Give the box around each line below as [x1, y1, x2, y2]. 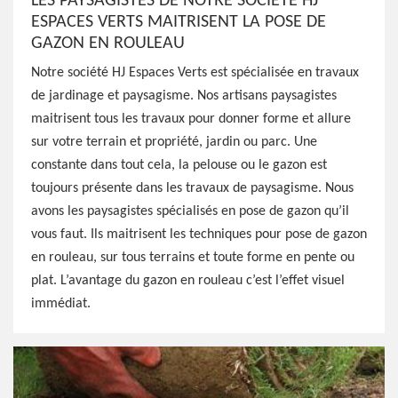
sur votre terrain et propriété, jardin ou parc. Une [31, 135, 317, 149]
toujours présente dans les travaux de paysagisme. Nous [31, 181, 354, 195]
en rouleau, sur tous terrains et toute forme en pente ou [31, 251, 354, 265]
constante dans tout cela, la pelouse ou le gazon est [31, 158, 327, 172]
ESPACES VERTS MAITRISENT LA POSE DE [31, 13, 326, 31]
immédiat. [31, 297, 91, 311]
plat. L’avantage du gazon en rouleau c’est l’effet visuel [31, 274, 345, 288]
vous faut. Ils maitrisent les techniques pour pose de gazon [31, 227, 367, 242]
